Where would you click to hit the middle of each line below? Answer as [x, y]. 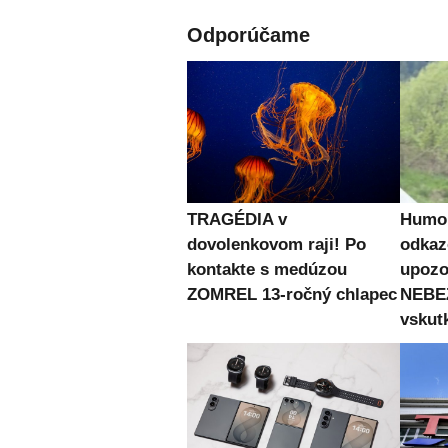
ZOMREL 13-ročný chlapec [292, 295]
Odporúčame [248, 35]
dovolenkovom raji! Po [276, 245]
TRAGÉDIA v [237, 220]
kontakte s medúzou [267, 270]
